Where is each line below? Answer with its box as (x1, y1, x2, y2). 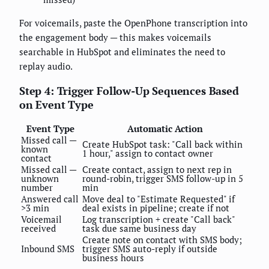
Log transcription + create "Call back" (82, 213, 235, 226)
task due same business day (82, 222, 196, 235)
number (21, 181, 53, 194)
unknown (21, 172, 59, 185)
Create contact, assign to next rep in (82, 163, 232, 176)
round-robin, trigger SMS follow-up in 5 (82, 172, 243, 185)
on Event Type (19, 97, 94, 112)
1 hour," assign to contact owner (82, 147, 213, 160)
